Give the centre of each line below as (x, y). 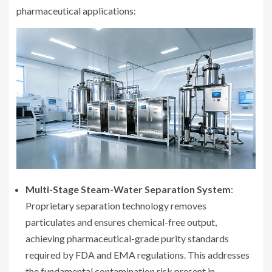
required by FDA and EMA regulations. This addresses (138, 254)
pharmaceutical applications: (76, 11)
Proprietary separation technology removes (116, 205)
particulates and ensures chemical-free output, (121, 222)
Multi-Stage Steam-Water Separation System (128, 189)
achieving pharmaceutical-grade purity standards (127, 238)
